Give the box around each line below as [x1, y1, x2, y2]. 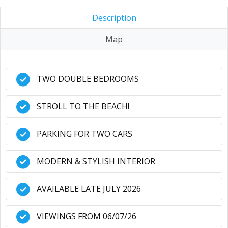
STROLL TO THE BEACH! [37, 101, 129, 112]
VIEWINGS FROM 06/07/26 [37, 211, 136, 222]
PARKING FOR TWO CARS [37, 128, 132, 139]
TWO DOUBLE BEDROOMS [37, 73, 139, 84]
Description [92, 12, 136, 23]
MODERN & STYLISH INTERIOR [37, 156, 155, 167]
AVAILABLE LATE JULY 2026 [37, 183, 141, 194]
